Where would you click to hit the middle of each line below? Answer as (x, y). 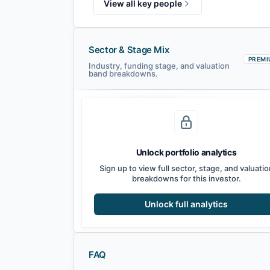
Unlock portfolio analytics (186, 152)
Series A (131, 116)
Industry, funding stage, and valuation (159, 66)
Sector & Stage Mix (129, 50)
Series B (165, 116)
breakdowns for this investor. (186, 178)
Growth (199, 116)
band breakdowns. (123, 74)
